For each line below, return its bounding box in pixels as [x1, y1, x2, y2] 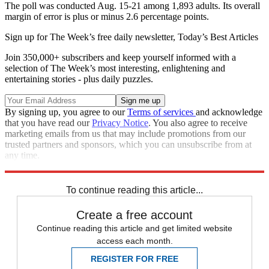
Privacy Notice [92, 118, 148, 128]
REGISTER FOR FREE [91, 254, 178, 264]
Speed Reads [5, 172, 54, 183]
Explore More [5, 161, 58, 172]
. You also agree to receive [148, 118, 247, 128]
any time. [5, 150, 40, 161]
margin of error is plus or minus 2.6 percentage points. [5, 11, 209, 22]
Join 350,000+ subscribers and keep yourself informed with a [5, 52, 236, 63]
